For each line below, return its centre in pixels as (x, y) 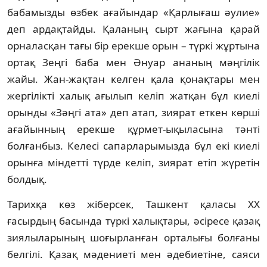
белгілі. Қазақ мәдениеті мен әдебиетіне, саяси (133, 254)
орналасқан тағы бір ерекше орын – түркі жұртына (133, 45)
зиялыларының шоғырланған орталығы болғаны (133, 237)
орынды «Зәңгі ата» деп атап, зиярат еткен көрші (133, 112)
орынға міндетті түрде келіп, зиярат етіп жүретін (133, 162)
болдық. (27, 179)
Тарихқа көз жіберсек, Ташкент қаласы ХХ (133, 204)
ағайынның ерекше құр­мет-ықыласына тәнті (133, 129)
